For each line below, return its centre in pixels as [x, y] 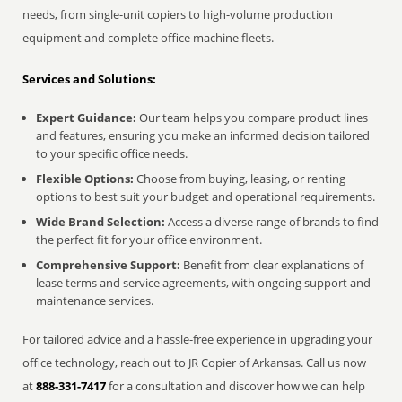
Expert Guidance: [87, 118]
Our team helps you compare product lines [253, 118]
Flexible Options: [85, 179]
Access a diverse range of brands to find [272, 222]
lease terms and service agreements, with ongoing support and [204, 283]
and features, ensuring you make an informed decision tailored [203, 135]
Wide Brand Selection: [101, 222]
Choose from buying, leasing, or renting [240, 179]
